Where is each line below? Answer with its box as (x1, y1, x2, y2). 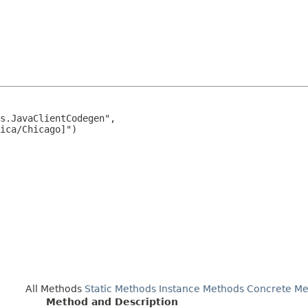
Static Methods (84, 283, 156, 294)
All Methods (25, 283, 82, 294)
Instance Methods (158, 283, 244, 294)
